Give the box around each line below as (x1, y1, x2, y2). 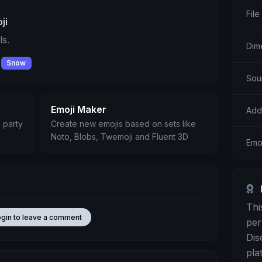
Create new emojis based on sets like (50, 119, 196, 129)
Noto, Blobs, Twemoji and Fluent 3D (50, 132, 188, 142)
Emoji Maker (50, 104, 106, 116)
